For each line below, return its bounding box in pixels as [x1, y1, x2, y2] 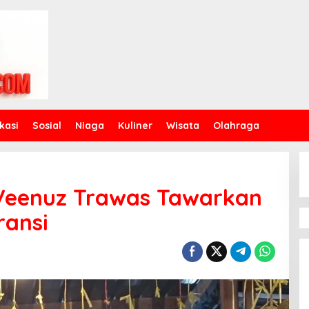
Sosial [32, 119, 61, 132]
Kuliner [118, 119, 152, 132]
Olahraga [213, 119, 259, 132]
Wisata [166, 119, 199, 132]
